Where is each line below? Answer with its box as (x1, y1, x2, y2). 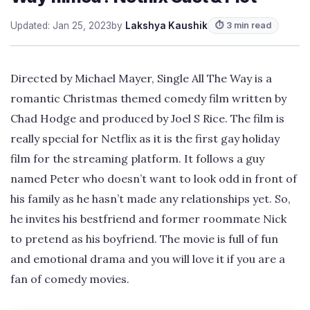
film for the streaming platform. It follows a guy (10, 151, 264, 165)
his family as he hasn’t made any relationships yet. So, (10, 191, 291, 206)
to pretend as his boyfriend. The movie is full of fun (10, 231, 278, 246)
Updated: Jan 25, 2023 (10, 19, 111, 31)
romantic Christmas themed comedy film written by (10, 91, 286, 105)
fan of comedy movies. (10, 271, 129, 286)
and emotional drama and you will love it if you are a (10, 251, 285, 266)
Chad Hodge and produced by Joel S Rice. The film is (10, 111, 284, 125)
